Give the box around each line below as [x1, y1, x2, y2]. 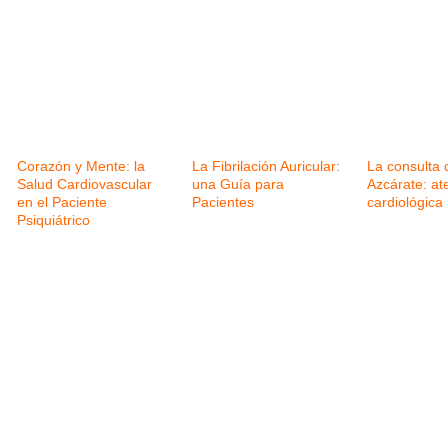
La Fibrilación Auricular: [192, 158, 340, 175]
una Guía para [192, 176, 284, 193]
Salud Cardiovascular [17, 176, 152, 193]
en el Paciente [17, 194, 107, 211]
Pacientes [192, 194, 254, 211]
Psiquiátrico [17, 212, 90, 229]
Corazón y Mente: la [17, 158, 145, 175]
